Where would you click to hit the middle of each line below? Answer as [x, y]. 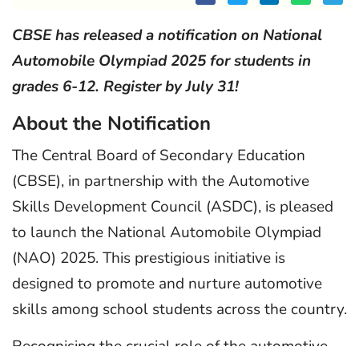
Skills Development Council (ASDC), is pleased [173, 206]
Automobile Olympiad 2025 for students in [161, 61]
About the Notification [111, 123]
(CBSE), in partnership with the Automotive [161, 181]
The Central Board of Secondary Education [159, 155]
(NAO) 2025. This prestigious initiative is [149, 258]
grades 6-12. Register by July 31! [125, 86]
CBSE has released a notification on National [167, 35]
